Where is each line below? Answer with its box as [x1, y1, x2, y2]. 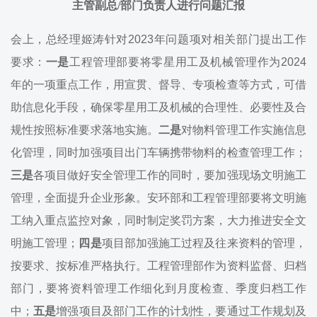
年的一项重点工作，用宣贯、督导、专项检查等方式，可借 [11, 79, 306, 91]
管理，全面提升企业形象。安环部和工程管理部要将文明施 [11, 192, 306, 204]
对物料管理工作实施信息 [181, 124, 307, 137]
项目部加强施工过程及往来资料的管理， [101, 237, 307, 250]
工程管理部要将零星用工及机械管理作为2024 [69, 56, 307, 69]
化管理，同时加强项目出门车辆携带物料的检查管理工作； [11, 146, 306, 159]
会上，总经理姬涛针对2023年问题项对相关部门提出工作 [11, 33, 306, 46]
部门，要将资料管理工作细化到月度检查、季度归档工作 [11, 282, 306, 295]
